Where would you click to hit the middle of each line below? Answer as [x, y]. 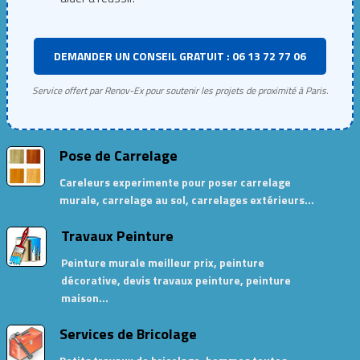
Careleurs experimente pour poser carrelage [175, 182]
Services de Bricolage [128, 334]
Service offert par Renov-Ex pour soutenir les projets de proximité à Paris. [180, 90]
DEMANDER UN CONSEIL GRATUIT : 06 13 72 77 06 [180, 56]
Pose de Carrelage [118, 155]
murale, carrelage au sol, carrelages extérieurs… [186, 200]
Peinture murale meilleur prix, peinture [162, 262]
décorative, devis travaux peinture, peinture [176, 280]
